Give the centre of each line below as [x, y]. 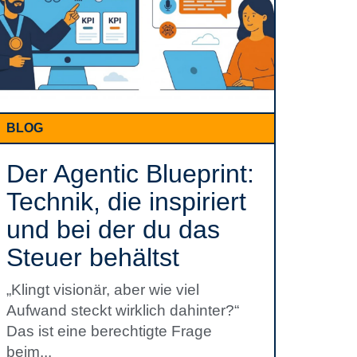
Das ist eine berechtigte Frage [109, 331]
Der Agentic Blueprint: [130, 174]
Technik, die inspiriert [126, 202]
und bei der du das [113, 229]
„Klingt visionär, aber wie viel [103, 290]
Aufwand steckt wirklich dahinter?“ [123, 310]
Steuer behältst [93, 257]
